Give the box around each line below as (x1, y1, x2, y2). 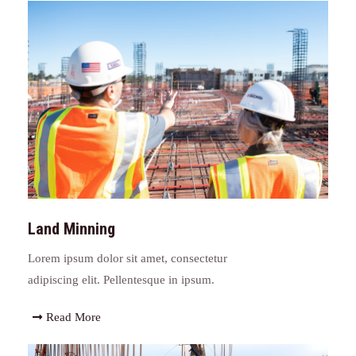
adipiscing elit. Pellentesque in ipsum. (28, 273, 215, 286)
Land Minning (28, 219, 115, 238)
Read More (45, 310, 101, 323)
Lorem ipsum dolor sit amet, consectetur (28, 251, 227, 265)
